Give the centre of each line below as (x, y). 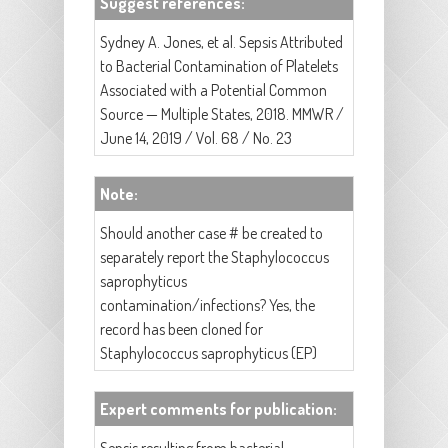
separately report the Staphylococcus (214, 257)
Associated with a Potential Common (213, 90)
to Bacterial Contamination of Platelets (219, 66)
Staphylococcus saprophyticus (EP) (208, 353)
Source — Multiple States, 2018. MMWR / (222, 114)
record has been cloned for (181, 329)
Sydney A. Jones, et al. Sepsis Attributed (221, 42)
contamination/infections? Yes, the (207, 305)
